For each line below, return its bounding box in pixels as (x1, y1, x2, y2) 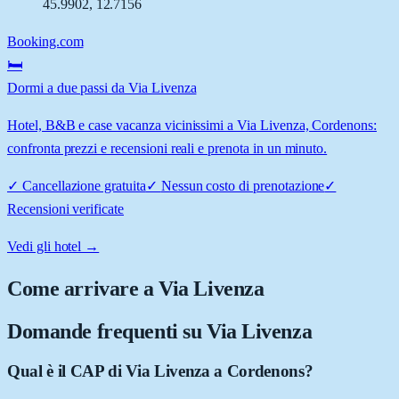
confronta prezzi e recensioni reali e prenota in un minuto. (7, 140, 328, 156)
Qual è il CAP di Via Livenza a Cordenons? (7, 361, 313, 380)
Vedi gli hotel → (7, 238, 100, 254)
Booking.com (7, 33, 84, 49)
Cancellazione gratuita (21, 177, 146, 193)
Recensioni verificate (7, 200, 124, 216)
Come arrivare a (7, 276, 159, 300)
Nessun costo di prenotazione (160, 177, 325, 193)
